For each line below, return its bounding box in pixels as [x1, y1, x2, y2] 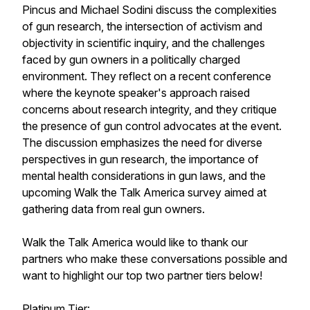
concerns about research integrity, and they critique [22, 102, 277, 116]
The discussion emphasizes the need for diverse [22, 136, 262, 149]
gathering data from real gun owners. [22, 202, 205, 216]
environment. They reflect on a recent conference [22, 69, 271, 83]
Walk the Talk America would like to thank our [22, 235, 248, 249]
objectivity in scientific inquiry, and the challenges [22, 36, 265, 50]
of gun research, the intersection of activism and [22, 19, 262, 33]
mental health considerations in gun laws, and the [22, 169, 266, 183]
